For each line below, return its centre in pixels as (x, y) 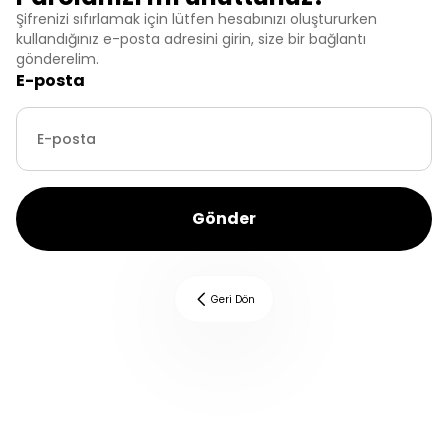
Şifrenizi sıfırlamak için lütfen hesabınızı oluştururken (196, 19)
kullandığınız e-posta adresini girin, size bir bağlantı (191, 39)
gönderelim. (57, 59)
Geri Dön (233, 299)
